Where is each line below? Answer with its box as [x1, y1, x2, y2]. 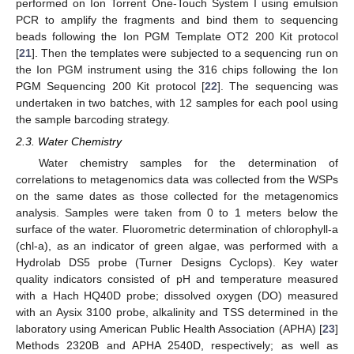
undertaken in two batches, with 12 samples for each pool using [16, 96, 338, 109]
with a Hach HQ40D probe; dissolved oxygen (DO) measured [16, 288, 338, 302]
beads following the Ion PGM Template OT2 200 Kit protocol [16, 29, 338, 43]
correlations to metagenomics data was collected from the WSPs [16, 172, 338, 186]
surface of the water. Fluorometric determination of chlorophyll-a [16, 222, 338, 235]
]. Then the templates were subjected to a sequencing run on [32, 46, 338, 59]
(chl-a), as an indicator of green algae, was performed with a [16, 239, 338, 252]
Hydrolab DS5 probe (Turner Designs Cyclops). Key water [16, 255, 338, 269]
